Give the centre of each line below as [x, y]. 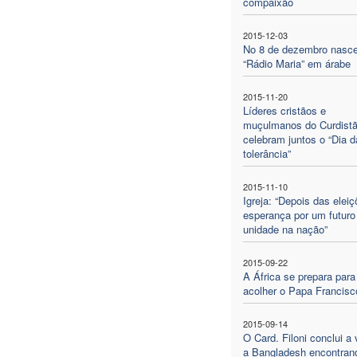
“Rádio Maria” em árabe [296, 63]
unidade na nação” [285, 229]
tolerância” [267, 153]
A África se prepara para [299, 276]
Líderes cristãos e [284, 110]
